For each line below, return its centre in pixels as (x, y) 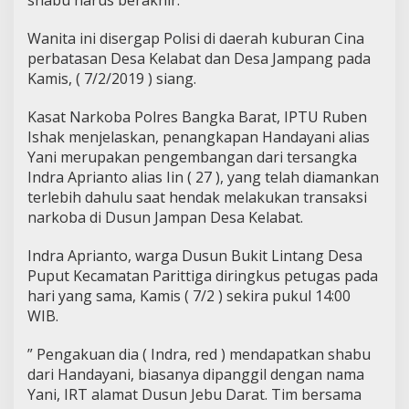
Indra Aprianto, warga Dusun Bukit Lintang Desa (195, 256)
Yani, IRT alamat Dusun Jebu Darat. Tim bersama (194, 394)
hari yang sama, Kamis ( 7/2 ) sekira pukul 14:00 (189, 296)
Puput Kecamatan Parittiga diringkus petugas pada (203, 276)
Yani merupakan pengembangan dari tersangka (192, 157)
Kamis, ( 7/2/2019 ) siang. (112, 79)
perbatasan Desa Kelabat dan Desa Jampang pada (199, 58)
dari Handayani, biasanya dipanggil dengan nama (196, 374)
